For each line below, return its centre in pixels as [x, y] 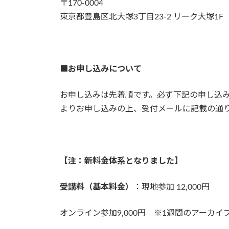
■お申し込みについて [101, 69]
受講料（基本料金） [97, 187]
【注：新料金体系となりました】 [121, 161]
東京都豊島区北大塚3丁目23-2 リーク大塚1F [142, 17]
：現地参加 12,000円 [171, 187]
